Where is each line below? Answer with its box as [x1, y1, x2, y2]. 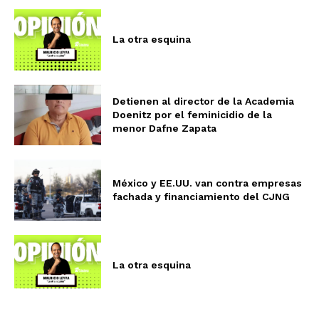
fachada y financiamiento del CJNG [113, 191, 291, 203]
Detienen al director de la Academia [113, 95, 295, 107]
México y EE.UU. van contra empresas [113, 177, 303, 189]
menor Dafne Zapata [113, 122, 217, 134]
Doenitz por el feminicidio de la [113, 108, 273, 120]
